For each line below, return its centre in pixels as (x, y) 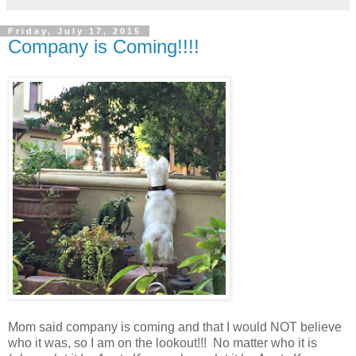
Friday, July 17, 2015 (75, 31)
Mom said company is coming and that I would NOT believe (175, 327)
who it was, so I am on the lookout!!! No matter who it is (163, 342)
